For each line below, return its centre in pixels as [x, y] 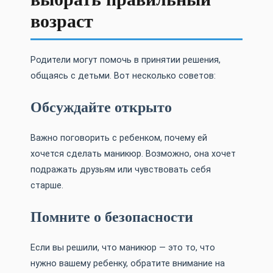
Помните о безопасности [112, 217]
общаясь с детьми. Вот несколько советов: [123, 76]
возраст [62, 21]
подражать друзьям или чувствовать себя [121, 170]
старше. [47, 186]
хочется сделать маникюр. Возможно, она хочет [133, 154]
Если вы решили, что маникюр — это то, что [123, 248]
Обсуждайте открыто [101, 108]
